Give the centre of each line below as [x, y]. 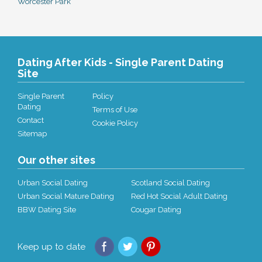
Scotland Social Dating [170, 183]
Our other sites [56, 160]
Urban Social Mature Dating [66, 196]
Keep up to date [51, 247]
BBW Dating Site [47, 210]
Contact [31, 120]
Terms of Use [115, 110]
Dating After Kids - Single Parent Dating [120, 62]
